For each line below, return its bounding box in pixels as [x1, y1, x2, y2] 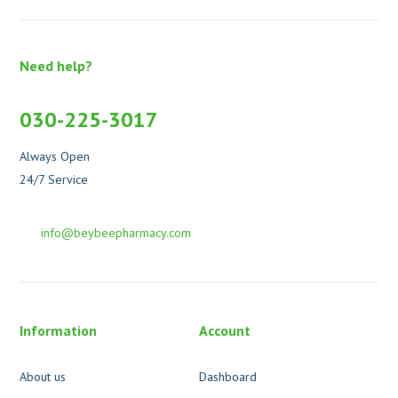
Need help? [20, 57, 93, 76]
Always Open [20, 148, 91, 165]
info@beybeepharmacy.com [41, 225, 192, 242]
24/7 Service [20, 171, 89, 188]
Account [199, 322, 251, 340]
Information [20, 322, 98, 340]
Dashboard [199, 369, 257, 386]
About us [20, 369, 67, 386]
